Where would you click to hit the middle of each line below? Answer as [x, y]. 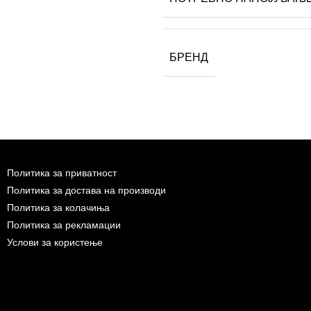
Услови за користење [55, 242]
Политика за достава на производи [86, 190]
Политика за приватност [62, 173]
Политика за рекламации [64, 225]
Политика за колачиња [58, 207]
